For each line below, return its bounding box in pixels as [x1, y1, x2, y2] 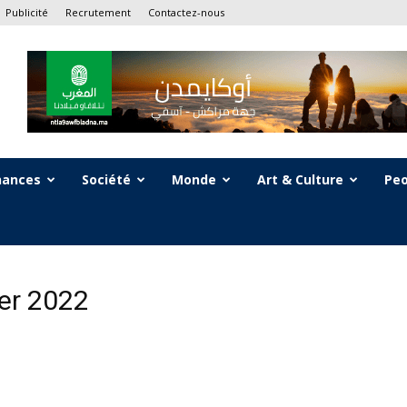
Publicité [5, 5, 48, 19]
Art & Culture [257, 171, 343, 188]
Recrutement [65, 5, 131, 19]
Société [82, 171, 131, 188]
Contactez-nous [148, 5, 224, 19]
